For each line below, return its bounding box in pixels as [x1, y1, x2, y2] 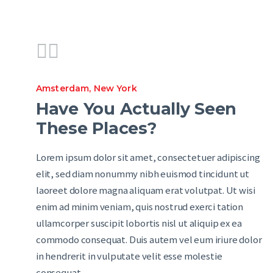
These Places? [36, 118, 157, 139]
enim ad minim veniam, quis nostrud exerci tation [36, 200, 243, 214]
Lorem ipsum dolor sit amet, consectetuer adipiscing [36, 151, 260, 165]
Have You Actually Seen [36, 99, 237, 119]
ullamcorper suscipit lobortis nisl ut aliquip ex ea [36, 217, 242, 230]
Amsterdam [36, 82, 90, 94]
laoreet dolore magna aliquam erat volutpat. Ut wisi [36, 184, 255, 197]
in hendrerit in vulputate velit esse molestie [36, 250, 222, 263]
